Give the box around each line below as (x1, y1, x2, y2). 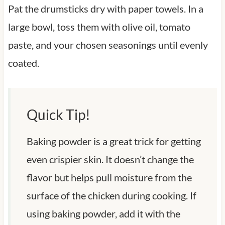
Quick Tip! (26, 105, 90, 123)
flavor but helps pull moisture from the (26, 171, 192, 183)
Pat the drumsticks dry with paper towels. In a (8, 2, 203, 15)
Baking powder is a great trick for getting (26, 135, 201, 147)
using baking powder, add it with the (26, 207, 180, 219)
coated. (8, 56, 39, 69)
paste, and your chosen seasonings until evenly (8, 38, 208, 51)
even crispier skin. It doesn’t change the (26, 153, 194, 165)
